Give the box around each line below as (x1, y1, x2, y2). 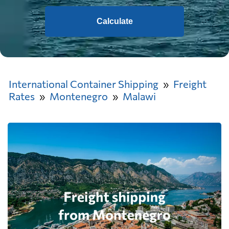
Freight (173, 78, 207, 90)
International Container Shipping (9, 78, 158, 90)
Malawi (123, 90, 156, 102)
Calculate (96, 17, 133, 26)
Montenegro (50, 90, 108, 102)
